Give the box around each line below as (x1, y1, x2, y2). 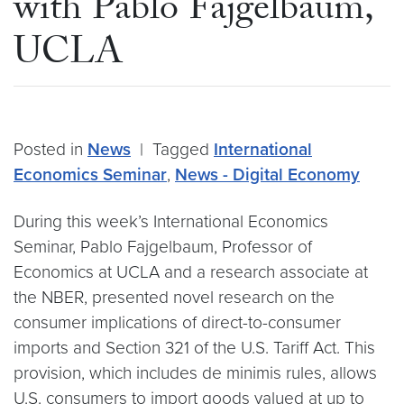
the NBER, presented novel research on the (14, 287, 335, 308)
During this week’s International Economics (14, 211, 328, 232)
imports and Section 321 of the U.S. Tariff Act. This (14, 337, 375, 358)
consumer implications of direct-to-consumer (14, 312, 341, 333)
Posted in (14, 139, 87, 160)
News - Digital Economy (175, 164, 360, 185)
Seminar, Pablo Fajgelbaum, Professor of (14, 236, 312, 257)
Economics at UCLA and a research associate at (14, 262, 368, 282)
